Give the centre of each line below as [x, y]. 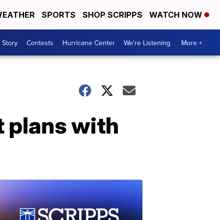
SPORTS [59, 15]
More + [192, 42]
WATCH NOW [177, 15]
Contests [40, 42]
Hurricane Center [89, 42]
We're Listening [147, 42]
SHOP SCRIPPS [112, 15]
